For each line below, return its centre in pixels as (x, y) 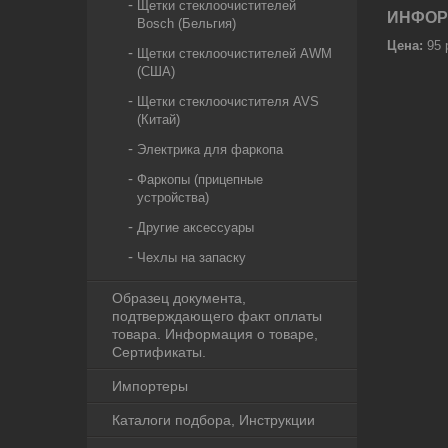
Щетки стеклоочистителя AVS (228, 101)
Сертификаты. (159, 352)
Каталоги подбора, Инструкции (213, 420)
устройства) (173, 197)
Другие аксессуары (195, 227)
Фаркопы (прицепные (200, 179)
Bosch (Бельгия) (186, 23)
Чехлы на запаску (191, 257)
